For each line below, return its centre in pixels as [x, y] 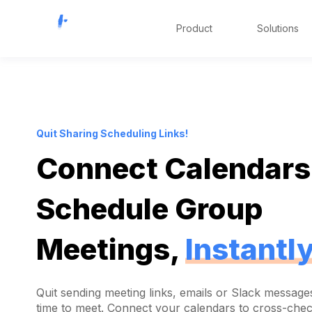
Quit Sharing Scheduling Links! [112, 133]
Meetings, [111, 249]
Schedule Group [149, 209]
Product [194, 28]
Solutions [278, 28]
